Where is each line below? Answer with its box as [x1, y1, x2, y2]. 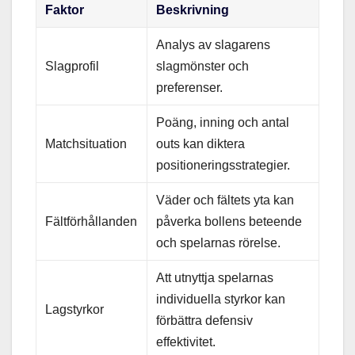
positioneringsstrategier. [156, 158, 291, 173]
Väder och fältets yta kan [156, 193, 295, 208]
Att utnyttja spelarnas [156, 271, 274, 285]
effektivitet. [156, 335, 216, 349]
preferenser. [156, 81, 223, 95]
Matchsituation [45, 137, 128, 151]
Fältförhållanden [45, 215, 138, 229]
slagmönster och [156, 59, 250, 74]
